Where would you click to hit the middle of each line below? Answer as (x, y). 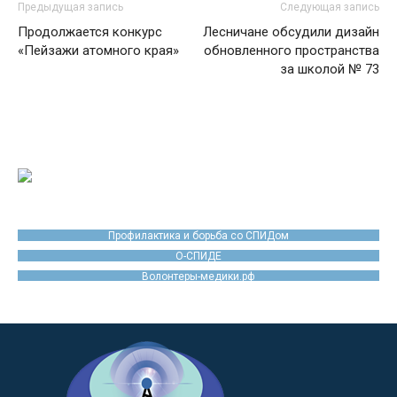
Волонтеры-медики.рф (198, 276)
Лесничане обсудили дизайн (291, 32)
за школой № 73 (330, 69)
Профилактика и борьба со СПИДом (198, 235)
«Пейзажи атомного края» (98, 51)
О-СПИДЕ (198, 256)
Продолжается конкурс (90, 32)
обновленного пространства (292, 51)
